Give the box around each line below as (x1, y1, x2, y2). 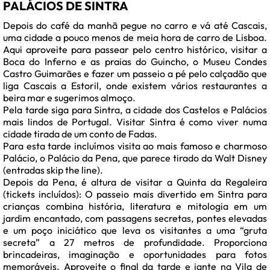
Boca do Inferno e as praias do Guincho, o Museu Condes (3, 55, 267, 68)
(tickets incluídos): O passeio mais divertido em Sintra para (3, 188, 267, 201)
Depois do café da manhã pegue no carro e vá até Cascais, (3, 19, 267, 32)
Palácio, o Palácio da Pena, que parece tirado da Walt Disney (3, 152, 267, 165)
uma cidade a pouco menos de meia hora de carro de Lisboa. (3, 31, 267, 44)
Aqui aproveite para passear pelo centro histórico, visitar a (3, 43, 267, 56)
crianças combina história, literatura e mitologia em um (3, 200, 267, 213)
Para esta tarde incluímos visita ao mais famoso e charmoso (3, 140, 267, 152)
